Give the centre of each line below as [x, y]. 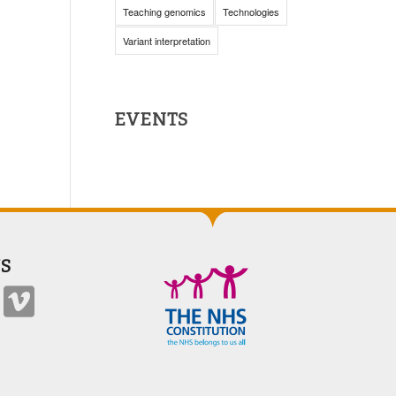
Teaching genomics [164, 11]
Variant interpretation [166, 41]
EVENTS [151, 119]
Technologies [251, 11]
